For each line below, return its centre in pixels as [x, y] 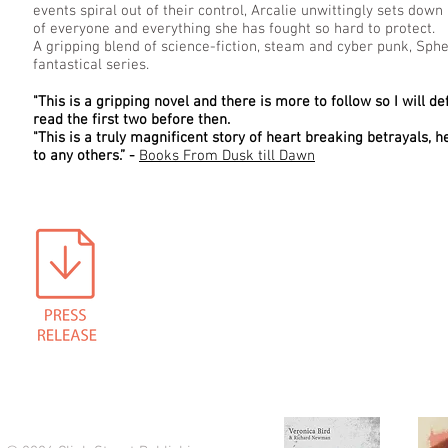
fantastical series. [91, 65]
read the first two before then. [131, 120]
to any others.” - [86, 156]
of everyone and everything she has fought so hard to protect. [236, 29]
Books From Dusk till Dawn [227, 156]
